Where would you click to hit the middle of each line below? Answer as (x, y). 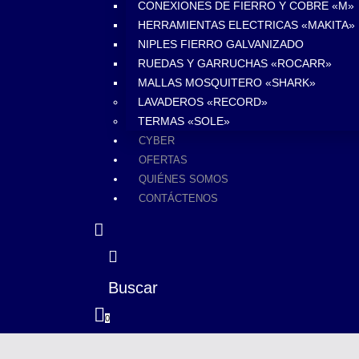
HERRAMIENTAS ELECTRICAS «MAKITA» (246, 25)
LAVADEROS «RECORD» (203, 102)
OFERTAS (163, 160)
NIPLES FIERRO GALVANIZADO (221, 44)
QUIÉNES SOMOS (184, 179)
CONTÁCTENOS (178, 199)
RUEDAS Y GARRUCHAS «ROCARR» (235, 64)
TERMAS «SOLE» (184, 121)
